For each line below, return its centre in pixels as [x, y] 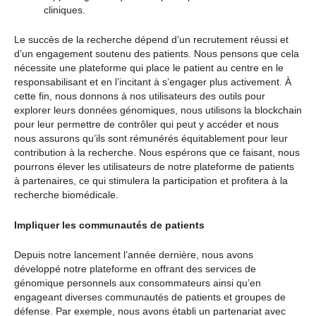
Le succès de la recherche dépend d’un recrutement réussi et [151, 40]
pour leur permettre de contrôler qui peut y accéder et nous [146, 124]
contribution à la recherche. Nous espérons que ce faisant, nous [157, 153]
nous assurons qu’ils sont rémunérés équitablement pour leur [151, 139]
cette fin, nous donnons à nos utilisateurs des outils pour [140, 96]
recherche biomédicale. [66, 195]
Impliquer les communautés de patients [109, 225]
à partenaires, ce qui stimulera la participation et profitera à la [151, 181]
